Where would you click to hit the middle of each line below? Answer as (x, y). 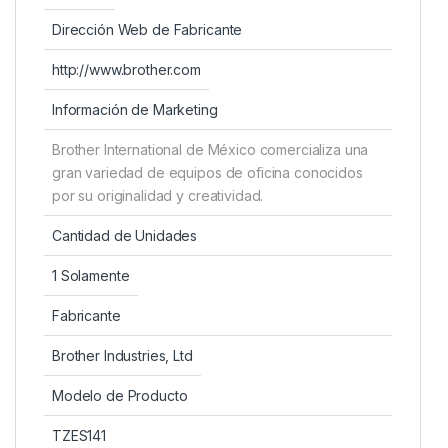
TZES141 (79, 435)
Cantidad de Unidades (125, 235)
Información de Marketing (135, 109)
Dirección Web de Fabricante (147, 29)
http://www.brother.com (126, 69)
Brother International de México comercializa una (210, 149)
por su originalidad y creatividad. (158, 195)
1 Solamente (91, 275)
